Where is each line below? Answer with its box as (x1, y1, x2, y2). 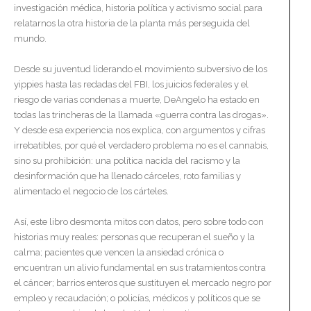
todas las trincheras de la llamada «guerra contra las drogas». (14, 110, 269, 121)
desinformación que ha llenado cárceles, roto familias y (14, 171, 241, 182)
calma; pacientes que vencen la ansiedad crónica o (14, 247, 224, 258)
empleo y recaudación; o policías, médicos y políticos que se (14, 293, 260, 304)
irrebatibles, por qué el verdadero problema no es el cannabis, (14, 140, 269, 151)
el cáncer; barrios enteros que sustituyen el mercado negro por (14, 278, 271, 289)
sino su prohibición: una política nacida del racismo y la (14, 155, 240, 167)
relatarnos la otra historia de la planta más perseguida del (14, 18, 250, 29)
